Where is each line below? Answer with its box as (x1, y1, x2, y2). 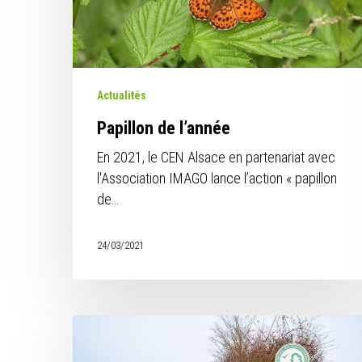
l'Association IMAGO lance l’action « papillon (97, 170, 338, 187)
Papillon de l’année (97, 118, 231, 139)
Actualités (97, 89, 147, 103)
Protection (72, 316, 130, 333)
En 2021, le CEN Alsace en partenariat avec (97, 149, 336, 166)
